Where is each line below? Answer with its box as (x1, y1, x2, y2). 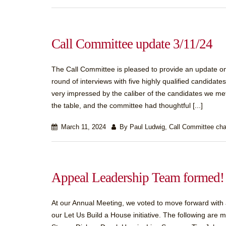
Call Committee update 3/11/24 (51, 36, 212, 51)
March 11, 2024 (59, 124, 106, 131)
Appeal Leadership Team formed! (51, 170, 224, 185)
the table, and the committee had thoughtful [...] (51, 101, 203, 109)
